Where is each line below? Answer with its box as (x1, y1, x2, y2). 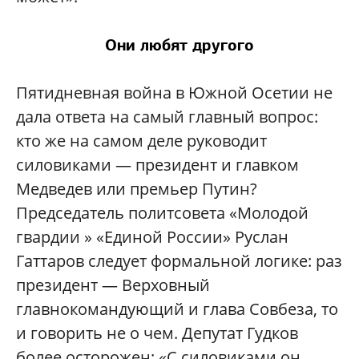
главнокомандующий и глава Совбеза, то (16, 298, 338, 321)
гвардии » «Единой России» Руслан (16, 226, 288, 248)
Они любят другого (105, 34, 254, 56)
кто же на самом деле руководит (16, 130, 267, 152)
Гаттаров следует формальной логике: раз (16, 250, 342, 272)
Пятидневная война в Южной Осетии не (16, 82, 333, 104)
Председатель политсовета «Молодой (16, 202, 309, 224)
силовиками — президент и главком (16, 154, 299, 176)
